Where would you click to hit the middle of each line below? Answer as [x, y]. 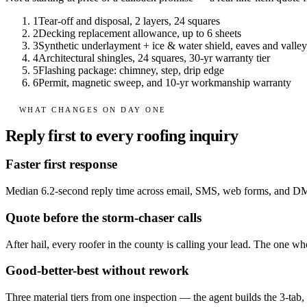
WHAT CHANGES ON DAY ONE [93, 109]
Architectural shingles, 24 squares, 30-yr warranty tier [154, 58]
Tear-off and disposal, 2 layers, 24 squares [129, 21]
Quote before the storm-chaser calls [103, 217]
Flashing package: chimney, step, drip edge [131, 71]
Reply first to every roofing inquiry [122, 135]
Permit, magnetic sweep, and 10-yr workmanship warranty [165, 83]
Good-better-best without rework [97, 271]
